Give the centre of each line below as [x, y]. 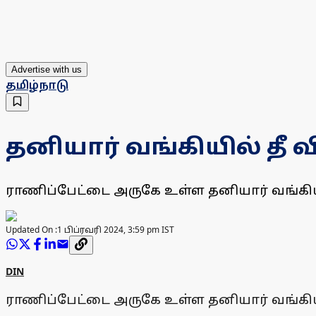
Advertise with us [47, 70]
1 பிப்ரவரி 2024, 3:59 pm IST [116, 230]
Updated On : [31, 230]
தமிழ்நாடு [37, 85]
